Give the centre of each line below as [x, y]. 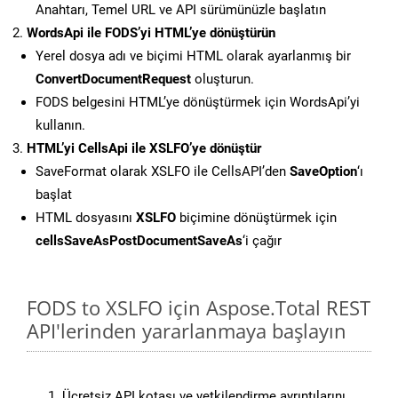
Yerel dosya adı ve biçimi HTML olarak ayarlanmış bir [193, 56]
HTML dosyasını [86, 218]
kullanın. [60, 126]
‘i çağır [262, 241]
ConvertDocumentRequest [113, 80]
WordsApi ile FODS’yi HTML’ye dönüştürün [151, 33]
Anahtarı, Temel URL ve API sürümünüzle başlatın [181, 10]
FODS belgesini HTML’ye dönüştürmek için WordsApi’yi [198, 103]
